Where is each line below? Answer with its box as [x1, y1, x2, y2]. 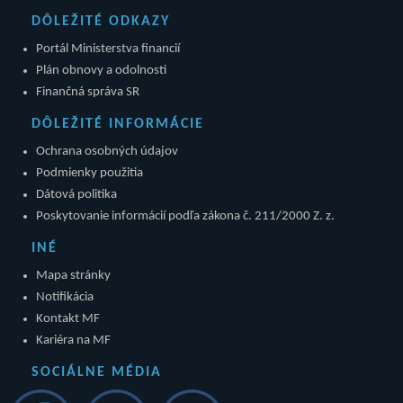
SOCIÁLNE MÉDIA [31, 364, 162, 380]
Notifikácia [36, 290, 94, 304]
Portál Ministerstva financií [36, 41, 180, 56]
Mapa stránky [36, 268, 111, 282]
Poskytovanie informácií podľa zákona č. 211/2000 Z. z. [36, 209, 335, 223]
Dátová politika [36, 187, 117, 201]
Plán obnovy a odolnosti [36, 63, 166, 77]
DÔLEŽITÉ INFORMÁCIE [31, 116, 204, 131]
